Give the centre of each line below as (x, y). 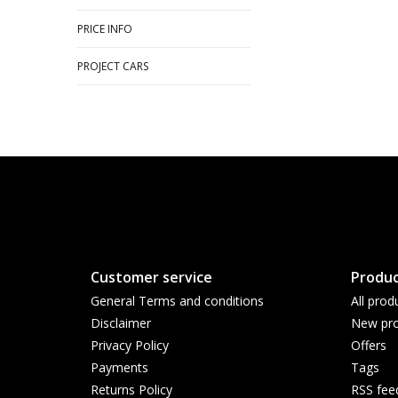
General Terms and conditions (177, 301)
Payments (119, 368)
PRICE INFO (105, 29)
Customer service (151, 278)
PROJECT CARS (113, 67)
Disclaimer (121, 323)
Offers (368, 346)
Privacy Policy (130, 346)
